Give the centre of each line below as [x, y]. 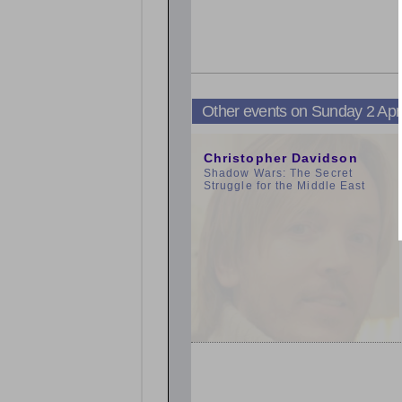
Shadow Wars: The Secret [278, 173]
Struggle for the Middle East [285, 186]
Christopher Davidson [281, 158]
